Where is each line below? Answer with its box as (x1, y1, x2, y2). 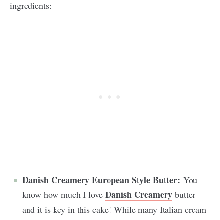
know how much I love (22, 189, 105, 200)
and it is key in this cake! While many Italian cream (22, 203, 206, 215)
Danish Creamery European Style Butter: (22, 173, 180, 186)
